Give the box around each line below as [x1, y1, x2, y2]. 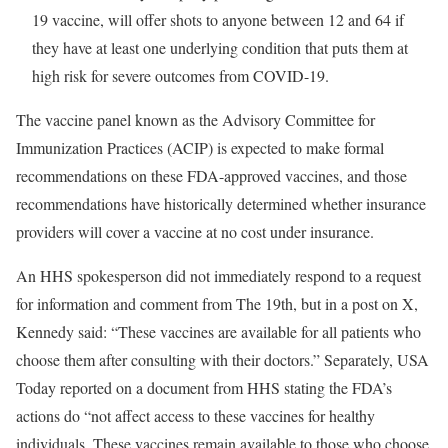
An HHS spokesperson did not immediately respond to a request [16, 265, 421, 286]
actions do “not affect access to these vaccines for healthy [16, 405, 375, 426]
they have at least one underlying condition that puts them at [32, 37, 408, 58]
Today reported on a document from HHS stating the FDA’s [16, 377, 392, 398]
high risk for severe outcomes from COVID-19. [32, 65, 329, 86]
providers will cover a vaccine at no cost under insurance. [16, 221, 374, 242]
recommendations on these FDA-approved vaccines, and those [16, 165, 407, 186]
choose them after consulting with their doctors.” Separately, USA [16, 349, 429, 370]
